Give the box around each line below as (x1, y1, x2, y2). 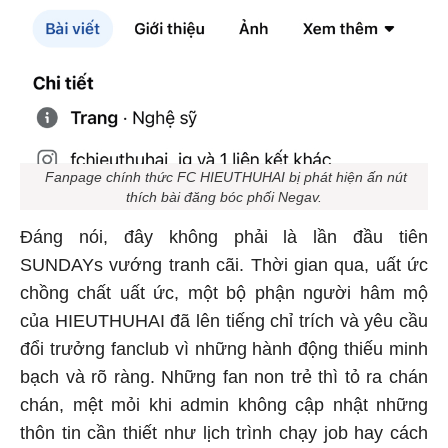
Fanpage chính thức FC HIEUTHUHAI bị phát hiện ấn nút (41, 172, 407, 189)
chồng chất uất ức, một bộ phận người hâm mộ (20, 286, 428, 307)
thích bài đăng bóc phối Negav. (126, 192, 322, 209)
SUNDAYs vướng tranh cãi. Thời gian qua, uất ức (20, 258, 428, 279)
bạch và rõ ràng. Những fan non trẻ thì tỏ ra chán (20, 370, 428, 391)
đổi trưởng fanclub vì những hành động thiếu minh (20, 342, 428, 363)
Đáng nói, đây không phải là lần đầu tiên (20, 230, 428, 251)
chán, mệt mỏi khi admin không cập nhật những (20, 398, 428, 419)
